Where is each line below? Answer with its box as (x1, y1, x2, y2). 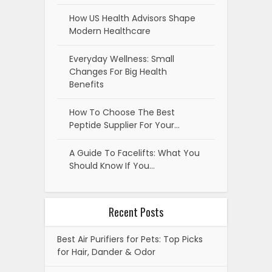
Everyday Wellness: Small (69, 53, 174, 66)
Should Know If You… (69, 160, 155, 172)
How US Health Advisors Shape (69, 12, 195, 25)
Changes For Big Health (69, 66, 167, 78)
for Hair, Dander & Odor (57, 246, 155, 259)
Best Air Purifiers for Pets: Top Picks (57, 233, 203, 246)
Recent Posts (109, 204, 163, 220)
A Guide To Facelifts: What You (69, 147, 200, 160)
